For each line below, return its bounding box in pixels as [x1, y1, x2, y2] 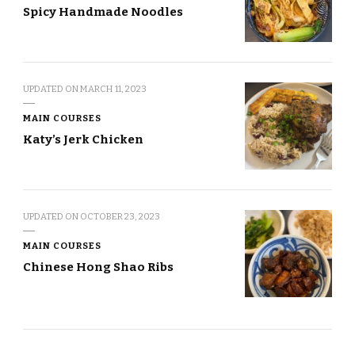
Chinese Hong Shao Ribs [23, 259, 174, 274]
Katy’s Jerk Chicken [23, 132, 146, 147]
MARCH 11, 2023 [80, 82, 147, 94]
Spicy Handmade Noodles [23, 4, 183, 19]
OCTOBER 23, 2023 [80, 210, 160, 222]
